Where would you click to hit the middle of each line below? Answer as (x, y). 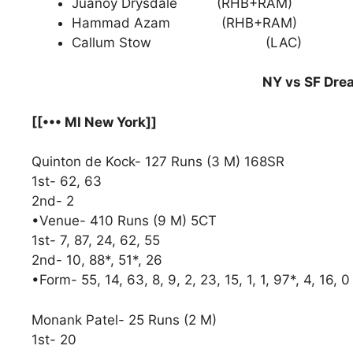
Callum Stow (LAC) (187, 42)
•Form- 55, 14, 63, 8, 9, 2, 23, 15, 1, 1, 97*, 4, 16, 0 (191, 280)
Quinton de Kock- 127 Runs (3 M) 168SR (158, 162)
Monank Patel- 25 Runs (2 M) (128, 320)
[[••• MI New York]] (96, 122)
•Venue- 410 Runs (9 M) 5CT (128, 221)
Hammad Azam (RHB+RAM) (184, 22)
